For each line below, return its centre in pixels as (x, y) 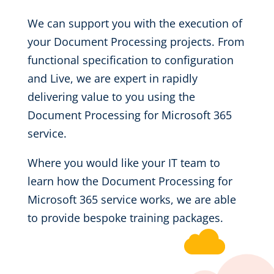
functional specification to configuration (130, 60)
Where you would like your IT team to (124, 163)
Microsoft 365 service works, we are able (131, 199)
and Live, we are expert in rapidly (112, 78)
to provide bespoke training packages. (125, 218)
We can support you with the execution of (135, 23)
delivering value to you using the (111, 97)
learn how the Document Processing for (130, 181)
